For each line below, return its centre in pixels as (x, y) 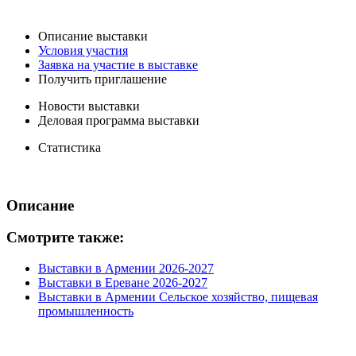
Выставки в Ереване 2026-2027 (123, 282)
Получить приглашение (103, 79)
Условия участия (83, 50)
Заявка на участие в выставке (118, 64)
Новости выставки (89, 106)
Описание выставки (93, 36)
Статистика (70, 147)
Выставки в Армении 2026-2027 (126, 268)
